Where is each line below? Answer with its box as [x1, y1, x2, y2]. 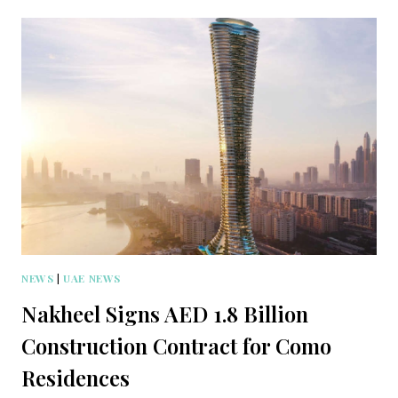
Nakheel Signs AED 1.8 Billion [21, 298, 308, 328]
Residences [21, 362, 130, 392]
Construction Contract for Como [21, 330, 331, 360]
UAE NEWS [63, 270, 121, 285]
